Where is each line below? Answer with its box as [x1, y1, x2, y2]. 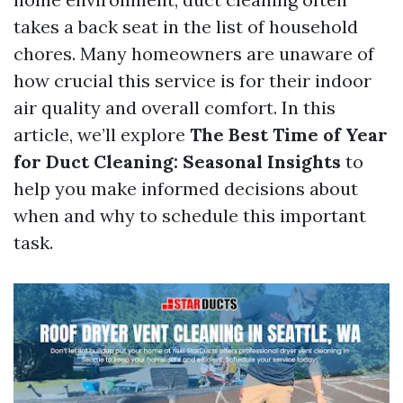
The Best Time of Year [190, 123, 388, 146]
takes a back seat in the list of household [13, 15, 358, 38]
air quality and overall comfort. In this [13, 96, 336, 119]
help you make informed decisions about [13, 177, 358, 200]
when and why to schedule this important [13, 204, 366, 227]
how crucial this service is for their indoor [13, 69, 372, 92]
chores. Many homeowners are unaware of [13, 42, 374, 65]
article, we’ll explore [13, 123, 190, 146]
